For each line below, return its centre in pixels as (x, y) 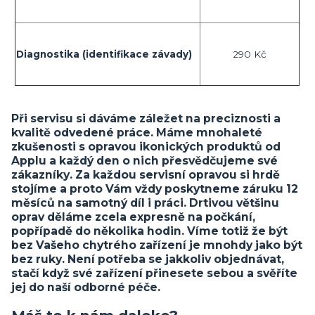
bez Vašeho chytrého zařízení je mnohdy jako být (157, 245)
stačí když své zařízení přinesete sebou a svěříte (154, 274)
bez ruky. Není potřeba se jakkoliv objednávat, (148, 259)
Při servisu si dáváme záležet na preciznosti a (146, 119)
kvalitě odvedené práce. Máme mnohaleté (137, 133)
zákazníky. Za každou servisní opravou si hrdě (146, 175)
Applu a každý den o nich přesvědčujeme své (144, 161)
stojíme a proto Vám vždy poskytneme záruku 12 (155, 189)
